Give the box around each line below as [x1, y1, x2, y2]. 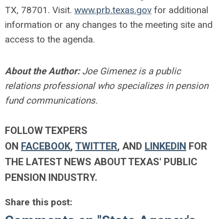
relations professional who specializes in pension [5, 80, 208, 92]
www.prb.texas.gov [74, 4, 152, 16]
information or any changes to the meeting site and [5, 19, 213, 31]
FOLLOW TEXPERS [5, 125, 88, 137]
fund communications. [5, 95, 98, 107]
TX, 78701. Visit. [5, 4, 74, 16]
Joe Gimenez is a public [80, 66, 181, 77]
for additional [152, 4, 208, 16]
